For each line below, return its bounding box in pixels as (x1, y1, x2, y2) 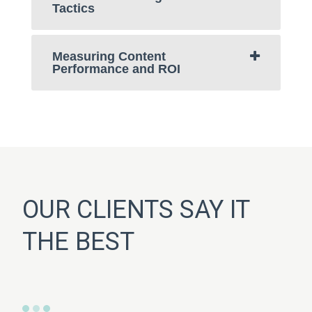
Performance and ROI (52, 62, 180, 77)
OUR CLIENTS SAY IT (22, 195, 249, 225)
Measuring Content (52, 49, 166, 64)
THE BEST (22, 227, 134, 257)
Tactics (52, 1, 95, 16)
